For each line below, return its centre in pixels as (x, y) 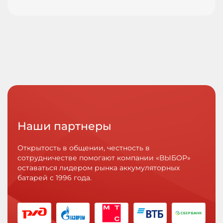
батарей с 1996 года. (55, 178)
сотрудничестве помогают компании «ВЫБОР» (104, 158)
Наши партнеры (64, 126)
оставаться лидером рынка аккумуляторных (99, 168)
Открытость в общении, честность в (84, 148)
